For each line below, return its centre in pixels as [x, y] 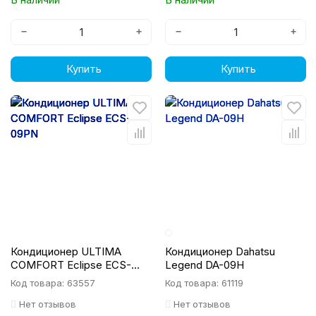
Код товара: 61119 [204, 283]
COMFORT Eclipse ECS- [71, 265]
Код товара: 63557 [53, 283]
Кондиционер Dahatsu [220, 251]
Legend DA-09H [205, 265]
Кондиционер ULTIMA [66, 251]
